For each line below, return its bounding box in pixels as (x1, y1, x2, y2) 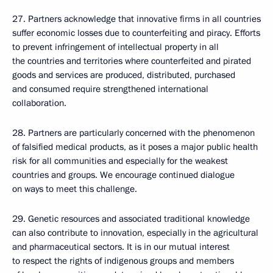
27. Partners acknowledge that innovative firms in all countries (12, 13, 261, 25)
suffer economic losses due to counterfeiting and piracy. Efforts (12, 27, 260, 39)
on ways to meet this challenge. (12, 183, 137, 195)
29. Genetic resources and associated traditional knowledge (12, 213, 250, 225)
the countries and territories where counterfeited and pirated (12, 55, 251, 67)
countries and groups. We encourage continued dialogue (12, 169, 235, 181)
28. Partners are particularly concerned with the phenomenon (12, 127, 255, 139)
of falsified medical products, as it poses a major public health (12, 141, 258, 153)
